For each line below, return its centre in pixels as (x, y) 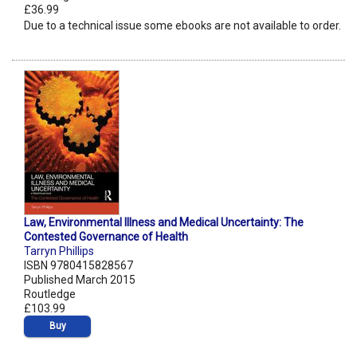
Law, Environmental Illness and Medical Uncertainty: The (164, 223)
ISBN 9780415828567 (78, 266)
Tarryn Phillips (59, 251)
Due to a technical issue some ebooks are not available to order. (182, 26)
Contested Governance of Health (106, 237)
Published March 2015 (80, 280)
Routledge (50, 294)
